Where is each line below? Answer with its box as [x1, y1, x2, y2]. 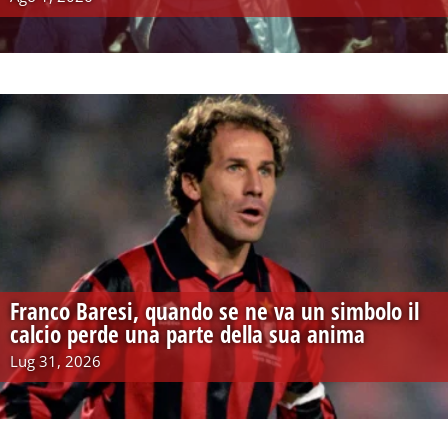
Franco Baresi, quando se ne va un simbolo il [10, 294, 419, 327]
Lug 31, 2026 [10, 350, 101, 371]
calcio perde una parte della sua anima [10, 317, 365, 350]
